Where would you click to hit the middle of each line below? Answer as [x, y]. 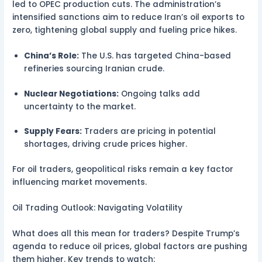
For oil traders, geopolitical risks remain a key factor [123, 169]
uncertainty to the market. [81, 106]
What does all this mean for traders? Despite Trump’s [126, 233]
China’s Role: [52, 56]
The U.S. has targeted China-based [155, 56]
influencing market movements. [81, 182]
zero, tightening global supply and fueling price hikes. [126, 30]
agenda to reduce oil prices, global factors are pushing [130, 246]
